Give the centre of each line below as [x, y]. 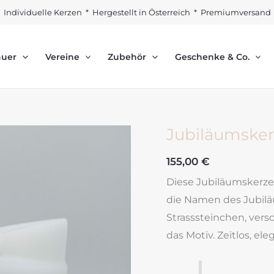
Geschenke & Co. [212, 57]
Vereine [62, 57]
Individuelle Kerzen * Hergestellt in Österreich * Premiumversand [137, 12]
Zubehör [127, 57]
